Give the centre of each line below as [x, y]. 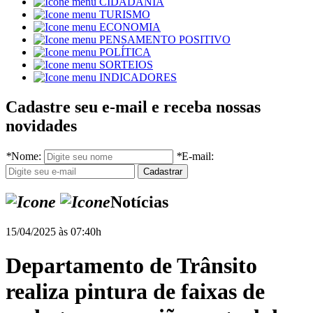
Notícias [139, 202]
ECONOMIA [130, 27]
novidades [41, 126]
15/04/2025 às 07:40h [53, 231]
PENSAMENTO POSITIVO [165, 40]
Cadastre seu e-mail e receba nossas [133, 107]
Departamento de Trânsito [131, 266]
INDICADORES [138, 78]
